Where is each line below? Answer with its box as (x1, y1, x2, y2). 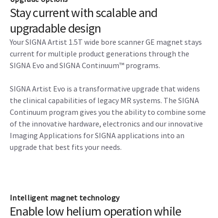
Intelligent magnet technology (10, 193, 120, 202)
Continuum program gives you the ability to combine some (10, 107, 206, 117)
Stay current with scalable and (10, 4, 158, 20)
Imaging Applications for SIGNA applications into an (10, 130, 184, 140)
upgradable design (10, 20, 101, 36)
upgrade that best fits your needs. (10, 142, 122, 152)
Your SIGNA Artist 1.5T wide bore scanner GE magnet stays (10, 37, 202, 47)
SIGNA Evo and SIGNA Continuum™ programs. (10, 60, 160, 70)
